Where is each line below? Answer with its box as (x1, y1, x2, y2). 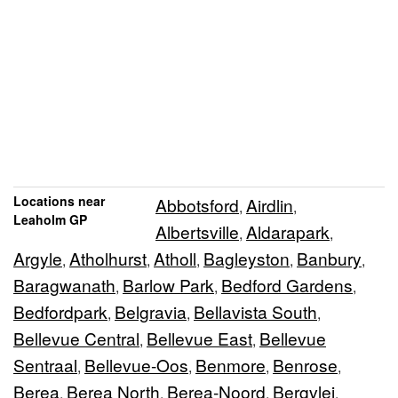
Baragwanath (13, 273, 115, 298)
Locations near (13, 192, 105, 211)
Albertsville (155, 219, 239, 244)
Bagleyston (203, 246, 290, 271)
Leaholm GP (13, 211, 87, 229)
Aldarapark (246, 219, 330, 244)
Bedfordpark (13, 299, 107, 324)
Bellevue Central (13, 326, 139, 351)
